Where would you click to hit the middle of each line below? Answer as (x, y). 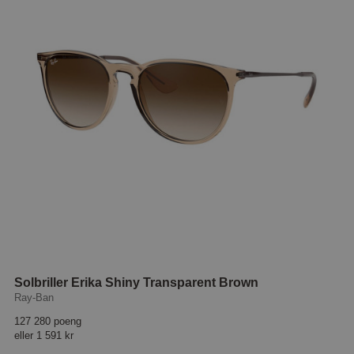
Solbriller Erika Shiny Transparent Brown (137, 283)
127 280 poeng (48, 322)
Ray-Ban (34, 298)
